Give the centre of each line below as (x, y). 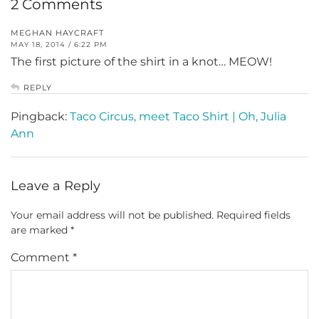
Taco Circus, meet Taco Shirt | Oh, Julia (178, 116)
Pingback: (40, 116)
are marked (41, 230)
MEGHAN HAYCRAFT (57, 32)
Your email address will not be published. (112, 215)
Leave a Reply (56, 185)
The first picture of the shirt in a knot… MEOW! (141, 61)
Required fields (253, 215)
